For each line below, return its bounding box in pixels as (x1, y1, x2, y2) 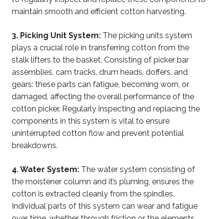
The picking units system (101, 30, 192, 40)
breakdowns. (12, 140, 58, 150)
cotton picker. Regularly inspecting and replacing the (12, 104, 200, 113)
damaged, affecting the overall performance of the (12, 91, 194, 101)
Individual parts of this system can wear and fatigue (12, 201, 197, 211)
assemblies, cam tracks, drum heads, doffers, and (12, 67, 188, 77)
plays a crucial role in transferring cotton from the (12, 43, 189, 52)
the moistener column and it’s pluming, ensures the (12, 176, 194, 186)
